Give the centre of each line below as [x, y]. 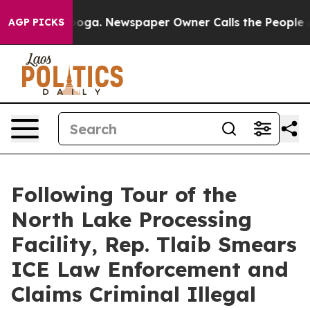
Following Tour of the [124, 194]
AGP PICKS [36, 22]
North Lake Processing [131, 219]
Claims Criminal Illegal [134, 294]
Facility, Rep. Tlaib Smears [154, 244]
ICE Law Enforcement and [150, 269]
